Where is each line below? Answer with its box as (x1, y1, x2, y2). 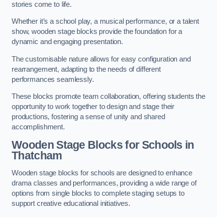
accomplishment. (12, 123, 65, 131)
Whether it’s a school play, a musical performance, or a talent (12, 17, 199, 26)
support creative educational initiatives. (12, 199, 131, 207)
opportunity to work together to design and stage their (12, 103, 175, 111)
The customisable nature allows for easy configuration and (12, 55, 191, 63)
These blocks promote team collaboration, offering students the (12, 93, 205, 101)
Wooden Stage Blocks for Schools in (12, 138, 194, 151)
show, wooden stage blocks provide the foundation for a (12, 28, 183, 36)
